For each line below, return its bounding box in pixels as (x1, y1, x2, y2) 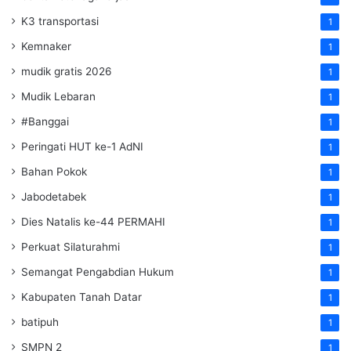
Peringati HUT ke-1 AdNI (21, 139, 143, 153)
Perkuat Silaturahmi (21, 240, 120, 253)
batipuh (21, 315, 59, 328)
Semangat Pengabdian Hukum (21, 265, 174, 278)
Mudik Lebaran (21, 89, 96, 103)
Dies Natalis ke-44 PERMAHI (21, 215, 165, 228)
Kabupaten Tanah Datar (21, 290, 142, 303)
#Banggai (21, 114, 69, 128)
